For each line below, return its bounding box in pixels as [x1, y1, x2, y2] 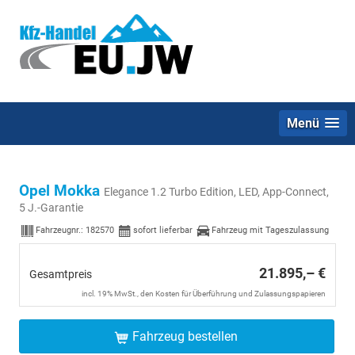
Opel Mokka [19, 181, 104, 200]
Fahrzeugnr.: [36, 225, 86, 236]
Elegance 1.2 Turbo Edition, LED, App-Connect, [104, 185, 329, 198]
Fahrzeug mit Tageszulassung [212, 225, 329, 236]
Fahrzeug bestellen [132, 329, 238, 344]
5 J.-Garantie [19, 201, 83, 214]
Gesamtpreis [29, 268, 92, 281]
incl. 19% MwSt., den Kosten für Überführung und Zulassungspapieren [82, 289, 326, 298]
